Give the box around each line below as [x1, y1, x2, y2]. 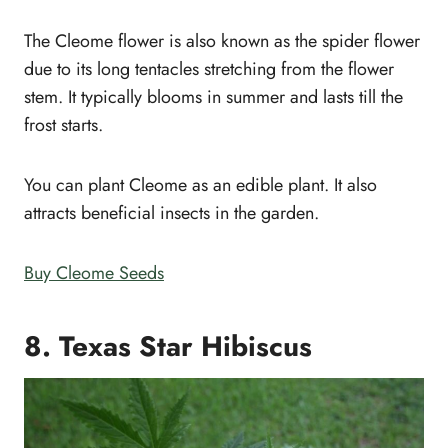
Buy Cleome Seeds [24, 259, 164, 286]
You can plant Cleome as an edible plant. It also [24, 171, 377, 198]
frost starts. [24, 111, 103, 138]
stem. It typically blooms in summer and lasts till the [24, 83, 403, 110]
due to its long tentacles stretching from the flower [24, 55, 394, 82]
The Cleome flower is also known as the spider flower [24, 27, 420, 54]
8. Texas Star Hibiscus [24, 325, 312, 367]
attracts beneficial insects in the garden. [24, 199, 319, 226]
